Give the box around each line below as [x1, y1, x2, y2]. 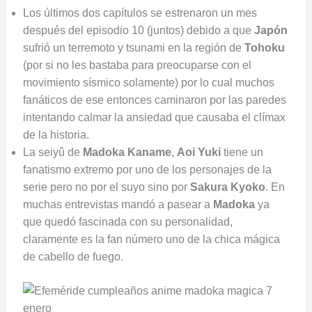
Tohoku [244, 42, 285, 54]
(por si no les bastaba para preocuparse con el [22, 59, 251, 72]
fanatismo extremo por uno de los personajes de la [22, 164, 272, 176]
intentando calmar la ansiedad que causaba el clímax [22, 111, 286, 124]
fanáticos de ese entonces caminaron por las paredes [22, 94, 286, 107]
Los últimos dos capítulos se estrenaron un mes [22, 7, 257, 19]
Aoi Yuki [176, 146, 221, 159]
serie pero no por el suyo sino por [22, 181, 190, 194]
